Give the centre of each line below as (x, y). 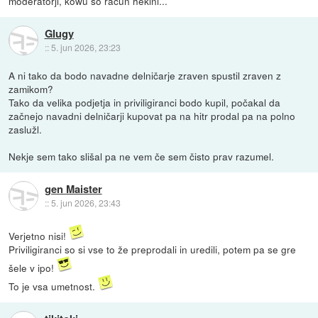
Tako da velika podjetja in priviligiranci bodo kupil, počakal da (145, 103)
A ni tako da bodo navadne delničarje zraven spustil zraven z (145, 76)
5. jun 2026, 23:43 (86, 202)
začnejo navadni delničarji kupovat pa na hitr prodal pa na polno (152, 116)
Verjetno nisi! (39, 236)
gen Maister (73, 188)
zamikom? (31, 89)
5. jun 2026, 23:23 (86, 47)
